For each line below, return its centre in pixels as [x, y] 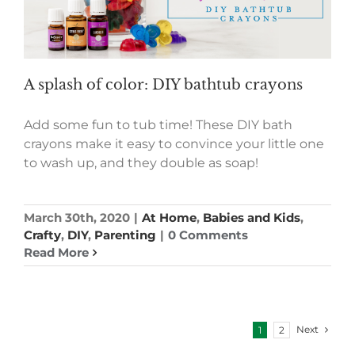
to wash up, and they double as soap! [141, 163]
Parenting [125, 235]
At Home [169, 218]
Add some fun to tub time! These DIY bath [158, 125]
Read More [56, 253]
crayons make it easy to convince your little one [174, 144]
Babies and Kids [252, 218]
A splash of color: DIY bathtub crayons [163, 85]
